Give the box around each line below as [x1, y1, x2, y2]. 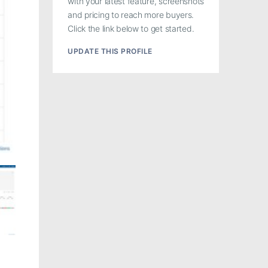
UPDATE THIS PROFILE [68, 47, 153, 56]
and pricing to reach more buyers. [68, 10, 194, 20]
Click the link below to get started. [68, 23, 194, 34]
